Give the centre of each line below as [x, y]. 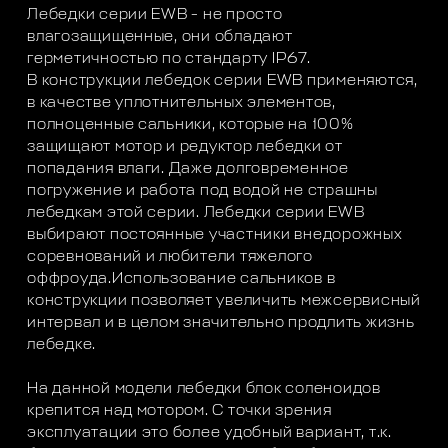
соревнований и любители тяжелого [170, 257]
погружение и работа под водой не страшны [202, 191]
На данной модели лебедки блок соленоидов [204, 389]
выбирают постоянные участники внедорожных [215, 235]
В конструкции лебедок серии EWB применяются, [222, 81]
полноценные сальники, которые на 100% [190, 125]
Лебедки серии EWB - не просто [155, 15]
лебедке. [62, 345]
